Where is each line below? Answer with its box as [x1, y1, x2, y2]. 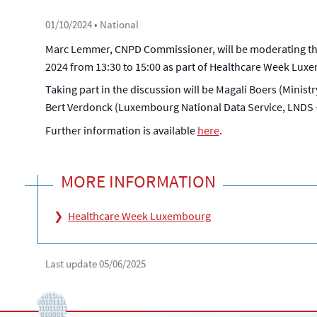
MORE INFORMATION [60, 169, 216, 192]
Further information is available [45, 122, 197, 137]
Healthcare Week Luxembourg [68, 208, 212, 223]
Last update [45, 257, 99, 271]
